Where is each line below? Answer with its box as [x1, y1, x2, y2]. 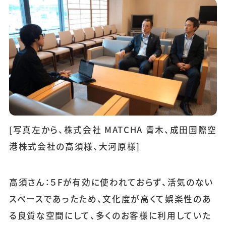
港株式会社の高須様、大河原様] [9, 140, 140, 152]
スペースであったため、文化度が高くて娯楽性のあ [9, 192, 212, 205]
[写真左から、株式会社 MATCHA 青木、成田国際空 [9, 123, 217, 136]
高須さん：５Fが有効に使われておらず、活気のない [9, 176, 214, 188]
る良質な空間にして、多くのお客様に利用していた [9, 209, 211, 221]
